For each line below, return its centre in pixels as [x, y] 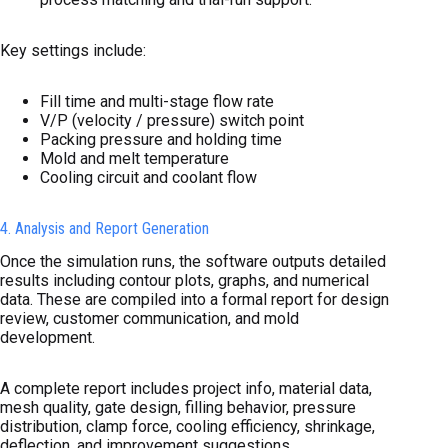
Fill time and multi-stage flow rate [157, 101]
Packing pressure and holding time [161, 139]
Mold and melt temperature [134, 158]
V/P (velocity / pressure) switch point [172, 120]
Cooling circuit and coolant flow [148, 177]
